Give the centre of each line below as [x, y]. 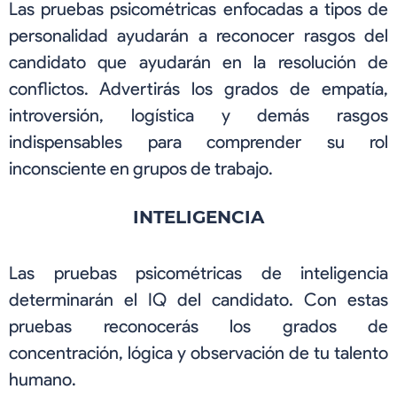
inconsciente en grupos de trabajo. [141, 168]
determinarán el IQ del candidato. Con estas [198, 299]
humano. [43, 379]
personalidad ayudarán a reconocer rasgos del [198, 35]
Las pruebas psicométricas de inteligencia [198, 272]
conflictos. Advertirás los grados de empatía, [198, 88]
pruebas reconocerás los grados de [198, 326]
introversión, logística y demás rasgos [198, 115]
